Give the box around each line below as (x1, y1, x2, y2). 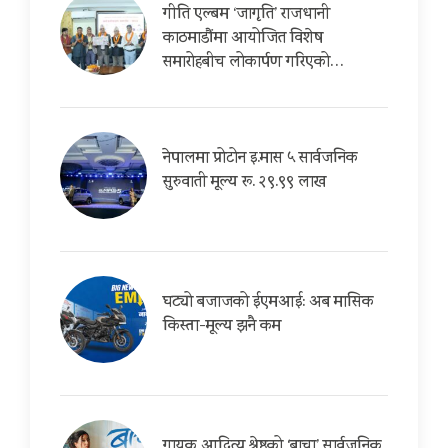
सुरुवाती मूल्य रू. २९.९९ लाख (163, 171, 326, 197)
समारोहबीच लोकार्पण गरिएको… (163, 51, 344, 77)
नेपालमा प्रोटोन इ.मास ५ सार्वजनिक (163, 147, 358, 173)
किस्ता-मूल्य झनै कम (163, 315, 281, 341)
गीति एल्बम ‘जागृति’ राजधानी (163, 3, 330, 29)
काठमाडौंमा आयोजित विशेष (163, 27, 323, 53)
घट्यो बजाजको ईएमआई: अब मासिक (163, 291, 374, 317)
